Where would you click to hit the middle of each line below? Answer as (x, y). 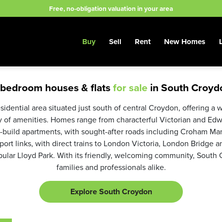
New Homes (185, 41)
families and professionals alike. (111, 167)
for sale (130, 87)
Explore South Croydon (111, 192)
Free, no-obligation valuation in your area (111, 8)
